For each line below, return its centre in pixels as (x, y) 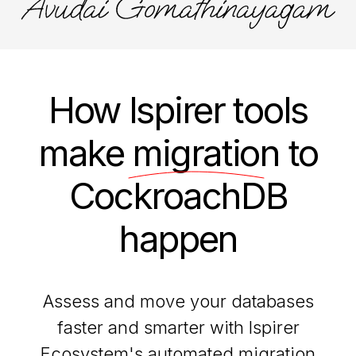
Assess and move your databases (178, 301)
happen (178, 239)
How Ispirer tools (178, 110)
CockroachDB (178, 196)
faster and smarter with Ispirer (178, 327)
